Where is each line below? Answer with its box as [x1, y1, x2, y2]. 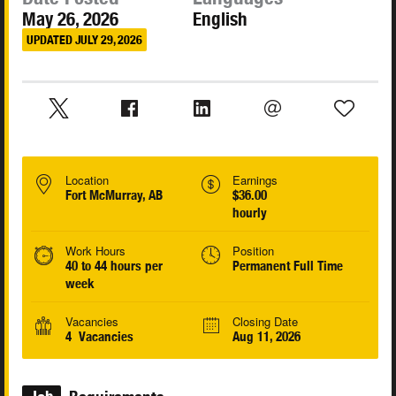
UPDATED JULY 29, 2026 [27, 32, 142, 47]
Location [65, 171, 109, 189]
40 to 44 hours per [65, 258, 163, 274]
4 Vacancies [65, 329, 133, 345]
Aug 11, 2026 [232, 329, 301, 345]
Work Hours [65, 242, 126, 260]
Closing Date [232, 313, 298, 331]
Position [232, 242, 274, 260]
